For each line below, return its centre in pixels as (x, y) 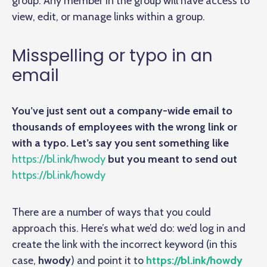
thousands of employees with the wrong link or (125, 127)
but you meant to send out (171, 159)
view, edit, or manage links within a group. (108, 16)
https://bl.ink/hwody (59, 159)
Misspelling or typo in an (112, 55)
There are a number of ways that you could (111, 212)
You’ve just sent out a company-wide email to (122, 111)
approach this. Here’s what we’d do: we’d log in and (129, 228)
